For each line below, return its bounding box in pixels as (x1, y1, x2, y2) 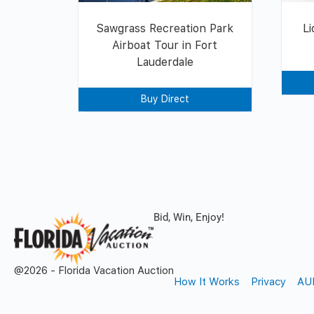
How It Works (174, 275, 240, 288)
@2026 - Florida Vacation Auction (14, 264, 174, 277)
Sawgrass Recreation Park (96, 21, 234, 35)
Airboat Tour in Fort (112, 38, 218, 52)
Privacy (251, 275, 286, 288)
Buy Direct (140, 93, 189, 104)
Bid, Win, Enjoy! (153, 210, 225, 224)
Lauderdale (136, 55, 193, 69)
